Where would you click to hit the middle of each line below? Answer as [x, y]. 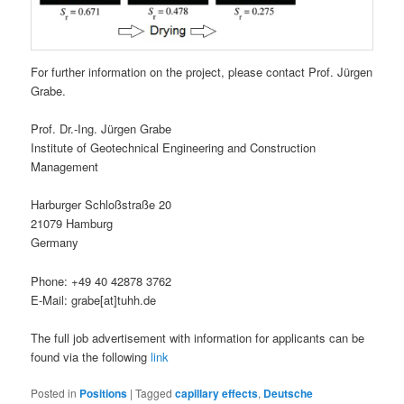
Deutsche [289, 393]
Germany [55, 243]
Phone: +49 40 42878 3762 [101, 280]
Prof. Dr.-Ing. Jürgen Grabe [101, 129]
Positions [104, 393]
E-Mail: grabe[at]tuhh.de [94, 299]
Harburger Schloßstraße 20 [101, 205]
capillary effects [217, 393]
